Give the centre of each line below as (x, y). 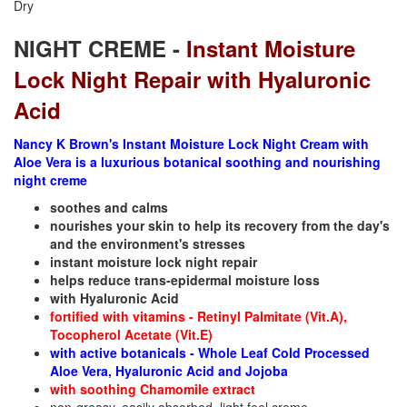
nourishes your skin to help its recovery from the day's (220, 226)
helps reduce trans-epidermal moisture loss (185, 280)
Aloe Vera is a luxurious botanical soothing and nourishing (197, 162)
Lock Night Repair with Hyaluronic (192, 79)
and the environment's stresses (148, 244)
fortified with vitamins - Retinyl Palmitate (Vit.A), (199, 317)
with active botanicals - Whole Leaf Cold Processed (210, 353)
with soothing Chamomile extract (153, 389)
